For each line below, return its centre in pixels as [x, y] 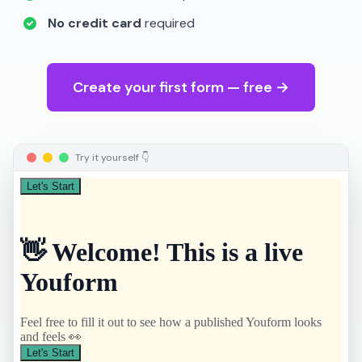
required [168, 23]
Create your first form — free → [181, 87]
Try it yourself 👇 [112, 158]
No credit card [95, 23]
